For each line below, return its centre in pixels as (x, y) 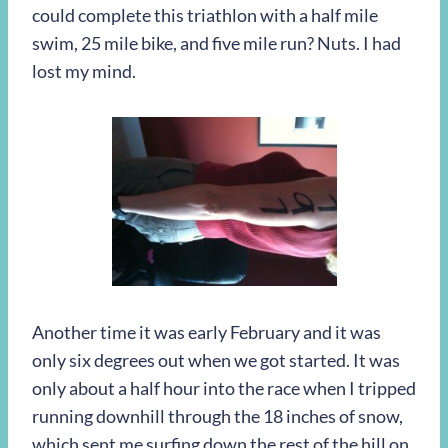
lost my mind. (84, 71)
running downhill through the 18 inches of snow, (217, 416)
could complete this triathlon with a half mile (205, 15)
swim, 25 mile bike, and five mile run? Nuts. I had (216, 43)
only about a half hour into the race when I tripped (224, 388)
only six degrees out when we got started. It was (216, 360)
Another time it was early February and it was (206, 332)
